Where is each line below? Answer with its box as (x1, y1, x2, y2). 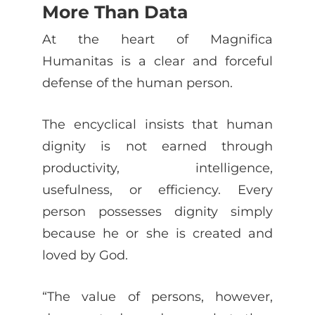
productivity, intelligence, (42, 160, 273, 175)
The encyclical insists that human (42, 116, 273, 131)
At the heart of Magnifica (42, 31, 273, 46)
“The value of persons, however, (42, 288, 273, 304)
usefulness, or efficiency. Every (42, 181, 273, 197)
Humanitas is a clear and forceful (42, 53, 273, 68)
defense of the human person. (42, 75, 233, 90)
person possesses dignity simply (42, 203, 273, 219)
